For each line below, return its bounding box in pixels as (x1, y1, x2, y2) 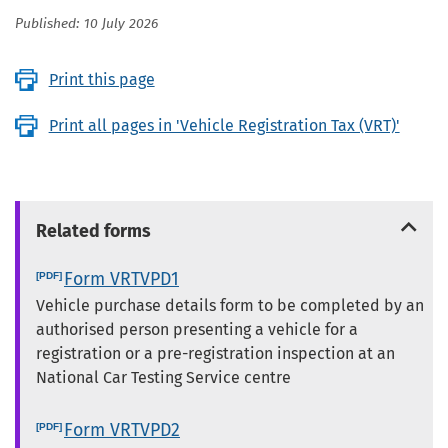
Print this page (48, 70, 155, 90)
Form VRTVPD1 (64, 268, 179, 291)
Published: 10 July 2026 (15, 17, 158, 32)
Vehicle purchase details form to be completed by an (36, 296, 424, 316)
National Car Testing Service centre (36, 368, 291, 388)
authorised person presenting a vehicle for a (36, 320, 358, 340)
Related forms (36, 220, 151, 243)
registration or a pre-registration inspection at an (36, 344, 395, 364)
